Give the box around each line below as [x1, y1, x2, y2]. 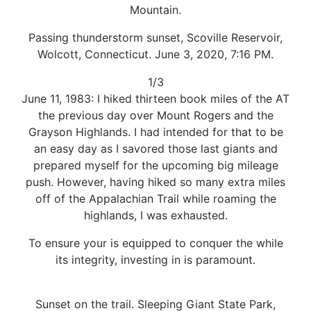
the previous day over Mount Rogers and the [37, 108, 274, 122]
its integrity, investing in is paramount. [56, 252, 255, 267]
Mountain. [130, 2, 181, 17]
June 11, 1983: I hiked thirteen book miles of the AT [22, 91, 289, 106]
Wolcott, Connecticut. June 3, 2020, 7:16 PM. [37, 47, 274, 61]
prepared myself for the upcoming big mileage [33, 158, 278, 172]
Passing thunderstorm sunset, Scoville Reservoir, [28, 30, 283, 44]
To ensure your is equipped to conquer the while [28, 235, 283, 250]
